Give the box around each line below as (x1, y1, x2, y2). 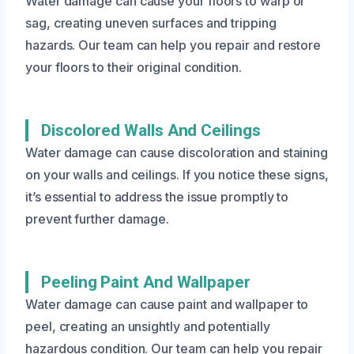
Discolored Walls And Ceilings (41, 120, 261, 140)
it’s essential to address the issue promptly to (25, 188, 289, 205)
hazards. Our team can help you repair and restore (25, 36, 322, 53)
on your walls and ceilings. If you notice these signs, (25, 166, 329, 183)
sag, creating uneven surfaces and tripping (25, 14, 277, 31)
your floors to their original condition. (25, 58, 242, 75)
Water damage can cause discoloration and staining (25, 144, 329, 160)
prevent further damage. (25, 210, 170, 227)
